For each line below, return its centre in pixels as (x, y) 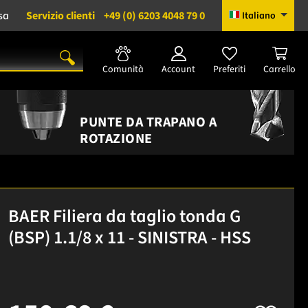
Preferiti (229, 69)
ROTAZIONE (116, 139)
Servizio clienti (61, 15)
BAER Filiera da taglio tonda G (124, 216)
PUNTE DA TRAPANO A (148, 122)
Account (178, 69)
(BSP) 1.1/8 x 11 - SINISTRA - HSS (129, 237)
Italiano (259, 16)
